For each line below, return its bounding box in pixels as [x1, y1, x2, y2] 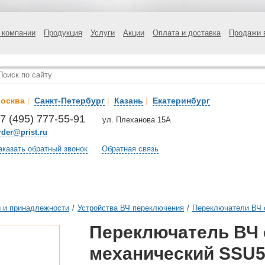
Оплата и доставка [153, 28, 221, 37]
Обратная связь [102, 144, 159, 153]
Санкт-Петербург [34, 96, 105, 105]
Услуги [91, 28, 115, 37]
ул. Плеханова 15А [102, 115, 171, 124]
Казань [114, 96, 143, 105]
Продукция [44, 28, 82, 37]
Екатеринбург [153, 96, 210, 105]
